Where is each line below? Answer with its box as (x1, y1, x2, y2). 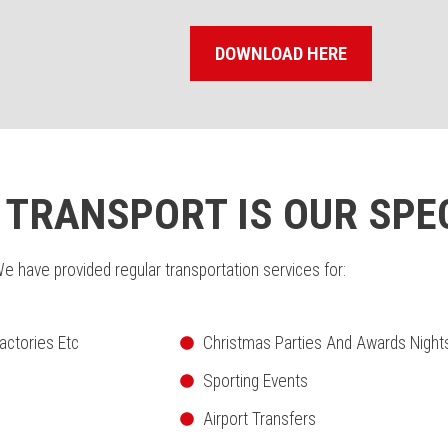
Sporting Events (202, 371, 308, 391)
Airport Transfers (202, 409, 316, 429)
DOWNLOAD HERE (215, 42, 347, 65)
